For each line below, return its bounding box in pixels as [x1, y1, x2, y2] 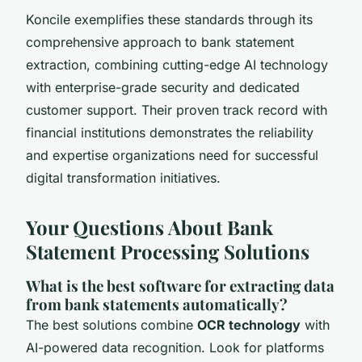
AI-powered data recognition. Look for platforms [26, 339, 324, 356]
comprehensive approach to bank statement [26, 33, 294, 50]
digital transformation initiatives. [26, 169, 221, 186]
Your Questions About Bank [26, 213, 273, 240]
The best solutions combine [26, 316, 197, 333]
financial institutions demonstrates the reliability [26, 124, 314, 141]
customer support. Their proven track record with [26, 101, 327, 118]
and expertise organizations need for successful [26, 146, 318, 163]
